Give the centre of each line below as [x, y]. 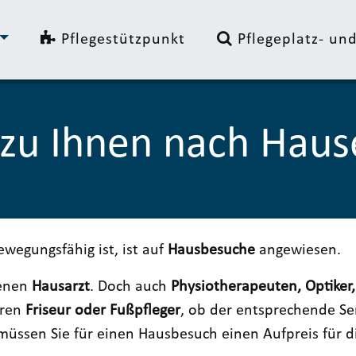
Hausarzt [61, 287]
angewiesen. [298, 250]
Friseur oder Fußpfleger [103, 311]
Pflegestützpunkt [121, 40]
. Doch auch [130, 287]
